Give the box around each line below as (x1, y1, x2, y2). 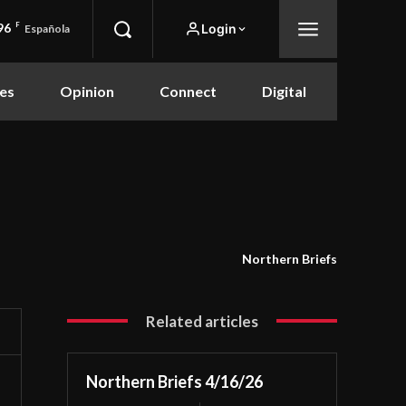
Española (24, 21, 71, 35)
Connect (159, 82, 217, 100)
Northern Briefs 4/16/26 (86, 371, 264, 391)
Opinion (60, 82, 114, 100)
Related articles (146, 311, 259, 331)
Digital (262, 82, 306, 100)
